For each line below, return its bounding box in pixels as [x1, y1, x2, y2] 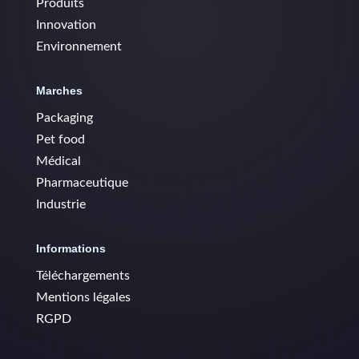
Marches [35, 84, 83, 98]
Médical [35, 155, 81, 168]
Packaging [35, 111, 93, 125]
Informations [35, 242, 106, 256]
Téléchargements [35, 269, 130, 283]
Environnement [35, 40, 122, 54]
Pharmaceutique [35, 176, 128, 190]
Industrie [35, 198, 86, 212]
